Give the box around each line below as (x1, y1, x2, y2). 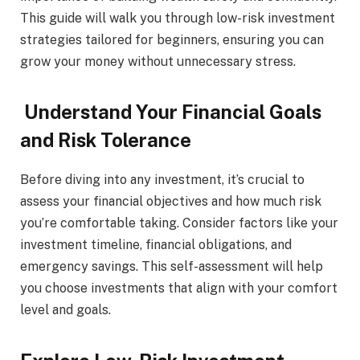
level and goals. (20, 302, 111, 318)
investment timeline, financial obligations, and (20, 237, 292, 253)
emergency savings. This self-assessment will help (20, 259, 323, 275)
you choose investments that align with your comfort (20, 280, 337, 297)
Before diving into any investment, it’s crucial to (20, 172, 305, 188)
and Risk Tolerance (20, 129, 191, 152)
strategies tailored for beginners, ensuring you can (20, 32, 324, 48)
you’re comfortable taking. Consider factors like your (20, 215, 338, 231)
